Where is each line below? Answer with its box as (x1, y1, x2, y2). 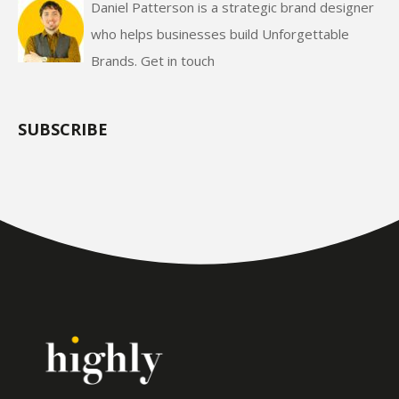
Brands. (91, 52, 141, 70)
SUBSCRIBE (18, 118, 108, 141)
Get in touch (141, 52, 215, 70)
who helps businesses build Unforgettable (91, 25, 349, 44)
